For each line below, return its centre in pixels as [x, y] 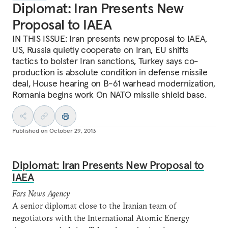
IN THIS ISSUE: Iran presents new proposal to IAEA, [110, 38]
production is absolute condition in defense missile [110, 72]
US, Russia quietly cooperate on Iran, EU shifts [101, 50]
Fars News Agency [42, 193]
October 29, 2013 [73, 131]
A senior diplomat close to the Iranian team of [94, 206]
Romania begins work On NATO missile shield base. [109, 94]
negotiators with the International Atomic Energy [101, 218]
